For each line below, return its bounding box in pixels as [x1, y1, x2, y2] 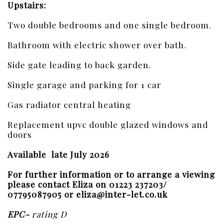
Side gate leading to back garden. [7, 59, 151, 70]
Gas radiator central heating [7, 99, 131, 110]
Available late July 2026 [7, 149, 110, 160]
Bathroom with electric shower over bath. [7, 39, 187, 50]
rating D [29, 209, 67, 220]
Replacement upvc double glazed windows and [7, 119, 208, 130]
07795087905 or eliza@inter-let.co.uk [7, 189, 173, 200]
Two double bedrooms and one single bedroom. [7, 19, 212, 30]
